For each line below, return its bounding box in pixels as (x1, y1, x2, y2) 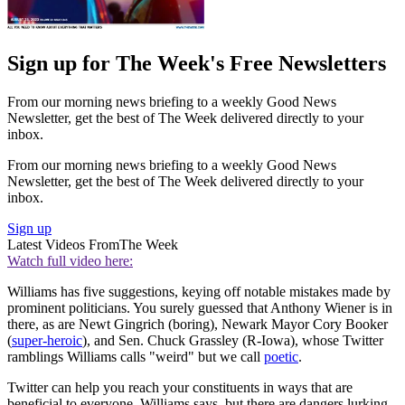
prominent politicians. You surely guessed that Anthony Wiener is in (7, 300, 392, 316)
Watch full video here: (7, 253, 133, 269)
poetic (264, 349, 298, 365)
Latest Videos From (7, 237, 119, 253)
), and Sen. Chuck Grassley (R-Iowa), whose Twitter (82, 333, 383, 349)
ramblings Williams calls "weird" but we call (7, 349, 264, 365)
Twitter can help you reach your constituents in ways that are (7, 380, 353, 396)
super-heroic (12, 333, 82, 349)
